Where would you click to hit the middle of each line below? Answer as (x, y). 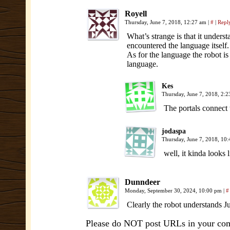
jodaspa (174, 131)
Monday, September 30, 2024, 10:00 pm (174, 190)
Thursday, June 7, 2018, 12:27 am (166, 22)
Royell (136, 14)
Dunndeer (142, 182)
